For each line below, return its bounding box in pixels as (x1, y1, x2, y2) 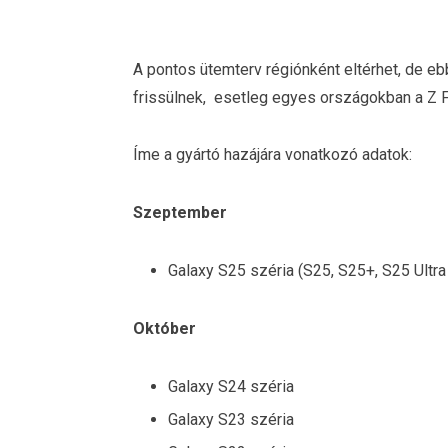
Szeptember (133, 203, 227, 223)
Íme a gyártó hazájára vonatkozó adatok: (133, 145, 412, 165)
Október (133, 318, 196, 338)
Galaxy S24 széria (168, 376, 294, 396)
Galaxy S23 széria (168, 409, 294, 429)
